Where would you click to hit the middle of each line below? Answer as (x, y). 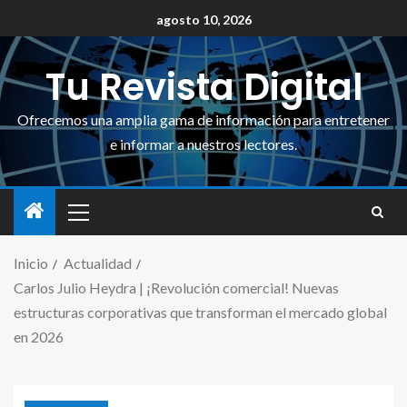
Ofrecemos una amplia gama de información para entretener (203, 119)
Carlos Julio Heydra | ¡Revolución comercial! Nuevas (176, 288)
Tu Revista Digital (203, 87)
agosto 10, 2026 (203, 20)
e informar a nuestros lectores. (203, 144)
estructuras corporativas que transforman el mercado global (200, 312)
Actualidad (98, 263)
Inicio (31, 263)
